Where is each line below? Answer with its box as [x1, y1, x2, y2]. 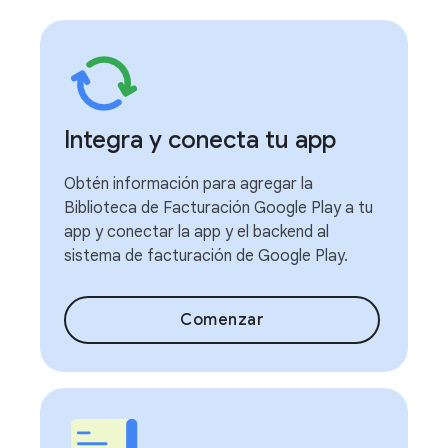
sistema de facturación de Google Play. [64, 246, 348, 266]
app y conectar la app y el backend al [64, 222, 329, 242]
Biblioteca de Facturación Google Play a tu [64, 198, 373, 218]
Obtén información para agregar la [64, 174, 313, 194]
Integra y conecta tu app [64, 125, 336, 155]
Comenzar [180, 310, 264, 330]
